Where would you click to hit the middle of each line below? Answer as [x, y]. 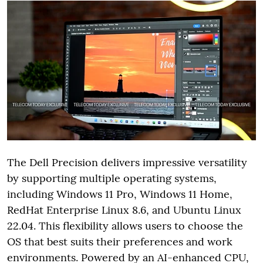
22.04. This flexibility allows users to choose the [125, 225]
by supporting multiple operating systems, [112, 178]
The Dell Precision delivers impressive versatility [127, 162]
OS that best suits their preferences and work [120, 241]
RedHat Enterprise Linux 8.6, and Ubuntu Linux [124, 210]
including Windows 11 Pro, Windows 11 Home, [120, 194]
